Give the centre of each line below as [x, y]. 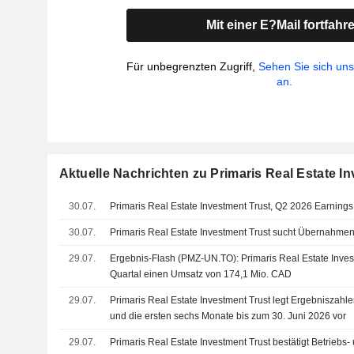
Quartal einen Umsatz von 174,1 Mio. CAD [201, 274]
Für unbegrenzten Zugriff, [193, 66]
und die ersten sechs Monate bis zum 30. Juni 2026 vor [228, 316]
